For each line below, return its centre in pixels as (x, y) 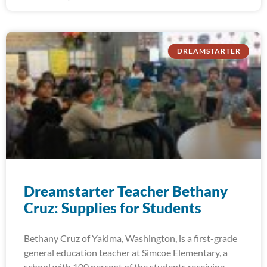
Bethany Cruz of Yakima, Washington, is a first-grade (131, 238)
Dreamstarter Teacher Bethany (126, 191)
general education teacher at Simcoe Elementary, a (126, 252)
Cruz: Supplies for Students (113, 208)
